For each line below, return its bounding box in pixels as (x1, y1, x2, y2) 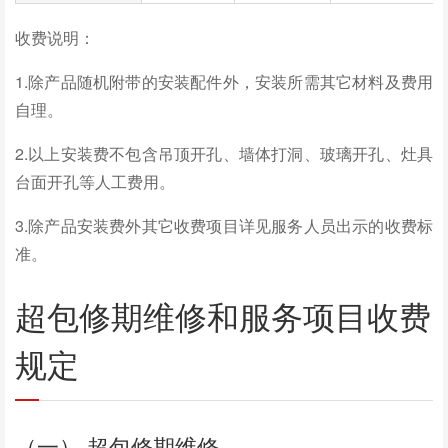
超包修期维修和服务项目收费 (15, 299, 431, 336)
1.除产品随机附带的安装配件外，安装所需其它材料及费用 (15, 69, 433, 93)
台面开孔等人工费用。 (15, 169, 175, 193)
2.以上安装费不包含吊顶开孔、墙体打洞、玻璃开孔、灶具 (15, 141, 433, 165)
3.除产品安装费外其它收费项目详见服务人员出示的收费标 (15, 213, 433, 237)
